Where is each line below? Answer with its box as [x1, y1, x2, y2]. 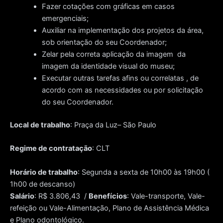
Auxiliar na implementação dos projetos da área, [41, 26, 204, 35]
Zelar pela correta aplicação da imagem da [41, 50, 186, 59]
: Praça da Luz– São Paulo [70, 120, 156, 130]
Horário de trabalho [10, 167, 78, 177]
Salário [10, 191, 34, 201]
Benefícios [89, 191, 127, 201]
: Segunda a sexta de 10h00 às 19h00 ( [78, 167, 210, 177]
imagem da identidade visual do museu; [41, 62, 175, 71]
